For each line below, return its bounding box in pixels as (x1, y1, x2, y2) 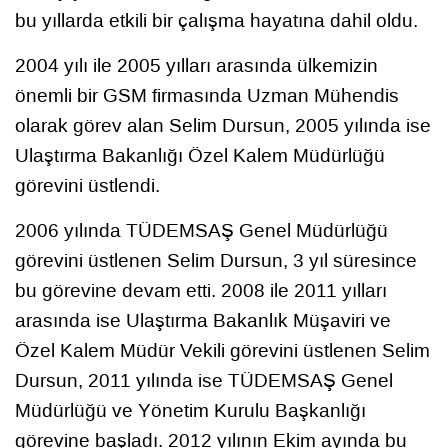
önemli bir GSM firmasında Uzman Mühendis (15, 82, 399, 108)
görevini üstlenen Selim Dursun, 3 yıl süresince (15, 247, 417, 273)
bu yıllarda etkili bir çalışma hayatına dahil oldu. (15, 7, 418, 33)
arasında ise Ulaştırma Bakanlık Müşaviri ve (15, 307, 391, 333)
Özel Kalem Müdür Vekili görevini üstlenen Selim (15, 337, 430, 363)
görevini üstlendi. (15, 172, 160, 198)
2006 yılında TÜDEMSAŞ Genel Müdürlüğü (15, 217, 388, 243)
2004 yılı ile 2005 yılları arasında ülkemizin (15, 52, 378, 78)
